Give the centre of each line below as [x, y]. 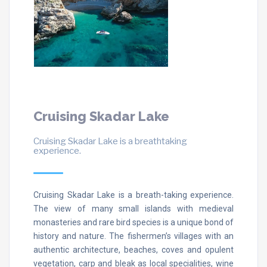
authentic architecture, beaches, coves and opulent [133, 249]
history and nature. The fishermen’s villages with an [133, 236]
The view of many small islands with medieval [133, 208]
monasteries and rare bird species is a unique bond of [133, 222]
